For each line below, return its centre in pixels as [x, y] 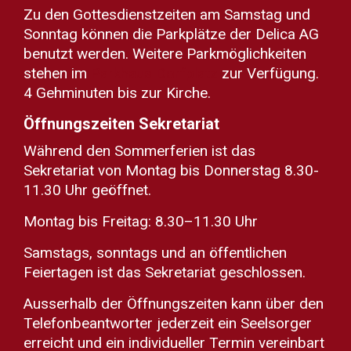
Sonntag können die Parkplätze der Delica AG [171, 34]
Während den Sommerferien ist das [139, 150]
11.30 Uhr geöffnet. [87, 190]
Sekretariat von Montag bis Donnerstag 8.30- [171, 170]
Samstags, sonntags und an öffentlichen [155, 253]
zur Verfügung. [268, 73]
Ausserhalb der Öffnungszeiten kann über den [174, 304]
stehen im [57, 73]
